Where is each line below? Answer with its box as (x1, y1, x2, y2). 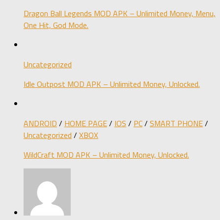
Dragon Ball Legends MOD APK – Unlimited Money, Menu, (24, 7, 216, 19)
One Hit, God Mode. (24, 19, 88, 31)
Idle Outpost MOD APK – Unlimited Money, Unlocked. (24, 78, 200, 90)
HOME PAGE (64, 117, 107, 129)
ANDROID (24, 117, 57, 129)
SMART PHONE (150, 117, 203, 129)
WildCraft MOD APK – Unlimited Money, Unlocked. (24, 148, 189, 161)
